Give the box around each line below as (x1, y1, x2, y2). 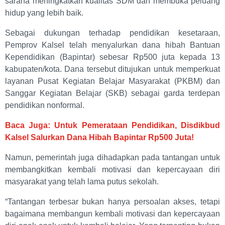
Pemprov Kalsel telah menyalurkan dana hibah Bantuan (5, 41, 220, 50)
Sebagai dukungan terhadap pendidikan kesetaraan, (5, 29, 220, 38)
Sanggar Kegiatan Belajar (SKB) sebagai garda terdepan (5, 89, 220, 98)
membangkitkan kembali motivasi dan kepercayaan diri (5, 165, 220, 174)
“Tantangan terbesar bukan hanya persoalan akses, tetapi (5, 197, 220, 206)
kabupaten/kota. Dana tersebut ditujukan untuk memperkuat (5, 65, 220, 74)
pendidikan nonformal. (5, 101, 86, 110)
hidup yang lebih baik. (5, 9, 83, 18)
